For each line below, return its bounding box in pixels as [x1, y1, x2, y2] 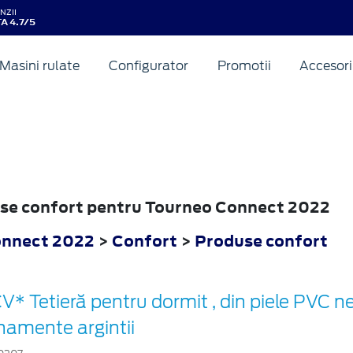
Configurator [108, 58, 188, 73]
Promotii [217, 58, 271, 73]
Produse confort [195, 229, 328, 251]
